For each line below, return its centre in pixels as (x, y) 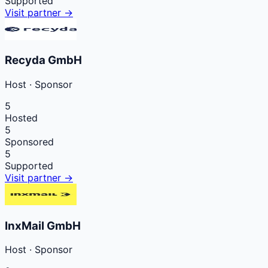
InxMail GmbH (43, 226)
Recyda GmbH (43, 60)
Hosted (21, 118)
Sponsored (29, 141)
